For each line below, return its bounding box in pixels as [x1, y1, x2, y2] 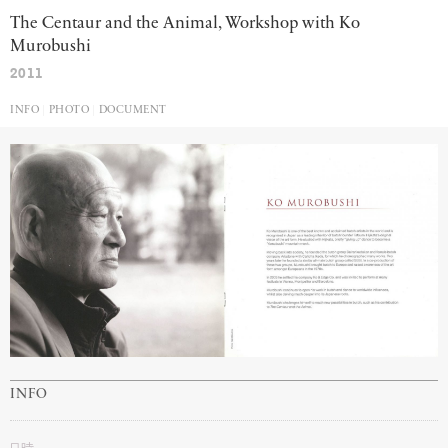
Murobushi [10, 38, 91, 55]
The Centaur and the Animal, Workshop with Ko [10, 15, 360, 32]
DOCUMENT [98, 105, 167, 116]
